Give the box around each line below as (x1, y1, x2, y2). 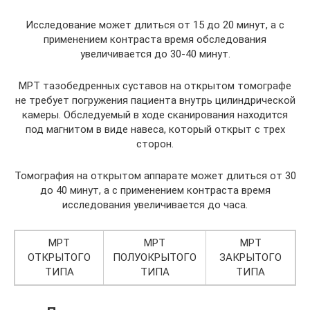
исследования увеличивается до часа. (62, 198, 248, 211)
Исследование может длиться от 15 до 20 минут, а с (26, 18, 284, 31)
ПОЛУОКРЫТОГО (113, 250, 197, 264)
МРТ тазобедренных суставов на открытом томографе (19, 79, 291, 92)
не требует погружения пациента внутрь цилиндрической (15, 93, 295, 107)
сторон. (136, 137, 174, 150)
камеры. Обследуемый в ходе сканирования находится (22, 108, 288, 121)
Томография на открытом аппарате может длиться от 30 (14, 169, 296, 182)
